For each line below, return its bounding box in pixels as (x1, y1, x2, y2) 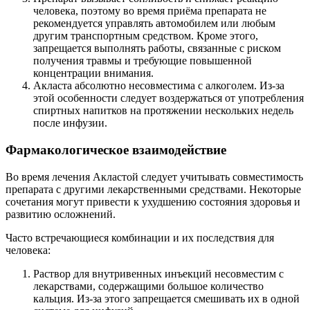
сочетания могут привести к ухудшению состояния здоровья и (6, 195, 300, 208)
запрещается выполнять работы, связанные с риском (33, 42, 281, 55)
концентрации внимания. (33, 67, 154, 80)
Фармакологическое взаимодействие (6, 142, 226, 157)
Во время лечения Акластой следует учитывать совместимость (6, 170, 303, 183)
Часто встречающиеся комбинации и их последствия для (6, 231, 274, 244)
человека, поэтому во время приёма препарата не (33, 5, 266, 17)
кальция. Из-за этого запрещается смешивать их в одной (33, 292, 300, 304)
